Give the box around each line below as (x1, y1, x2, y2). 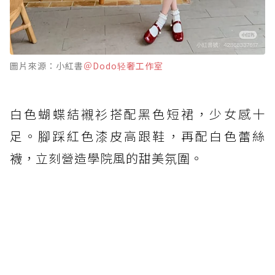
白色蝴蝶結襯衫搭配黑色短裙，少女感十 (10, 104, 265, 123)
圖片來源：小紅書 (10, 59, 83, 72)
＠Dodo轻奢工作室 (83, 59, 163, 72)
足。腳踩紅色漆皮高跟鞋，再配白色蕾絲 (10, 126, 265, 145)
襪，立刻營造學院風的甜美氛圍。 (10, 149, 203, 167)
